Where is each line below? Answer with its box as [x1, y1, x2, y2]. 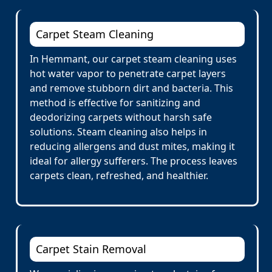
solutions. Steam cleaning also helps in [30, 125, 207, 138]
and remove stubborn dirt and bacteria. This [30, 81, 233, 95]
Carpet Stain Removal [36, 242, 146, 256]
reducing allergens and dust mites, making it [30, 140, 235, 153]
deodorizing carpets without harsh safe [30, 110, 212, 124]
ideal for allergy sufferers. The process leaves [30, 154, 237, 168]
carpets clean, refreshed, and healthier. [30, 169, 208, 182]
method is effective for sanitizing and [30, 96, 200, 109]
